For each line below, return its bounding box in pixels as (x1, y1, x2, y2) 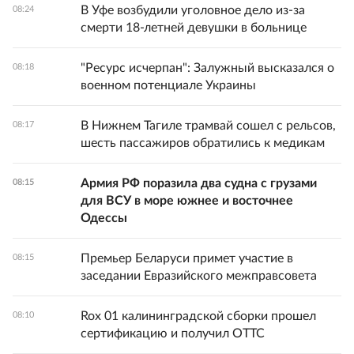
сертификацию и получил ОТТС (81, 327, 265, 340)
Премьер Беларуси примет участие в (81, 252, 293, 265)
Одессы (81, 212, 127, 224)
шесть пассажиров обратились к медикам (81, 137, 325, 149)
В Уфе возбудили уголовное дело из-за (81, 4, 305, 17)
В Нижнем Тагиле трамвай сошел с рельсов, (81, 119, 336, 132)
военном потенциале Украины (81, 79, 256, 92)
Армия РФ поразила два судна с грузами (81, 177, 317, 190)
